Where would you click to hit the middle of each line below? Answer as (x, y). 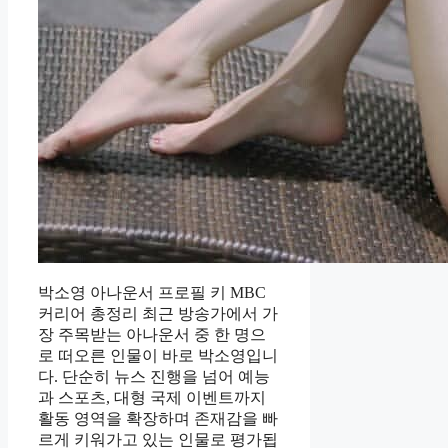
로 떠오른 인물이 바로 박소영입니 (158, 356)
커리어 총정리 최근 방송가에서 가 (158, 314)
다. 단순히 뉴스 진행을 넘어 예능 (154, 377)
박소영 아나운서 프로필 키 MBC (152, 293)
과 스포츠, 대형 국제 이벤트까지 (152, 398)
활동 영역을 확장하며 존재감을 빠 (158, 419)
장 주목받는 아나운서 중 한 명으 (152, 335)
